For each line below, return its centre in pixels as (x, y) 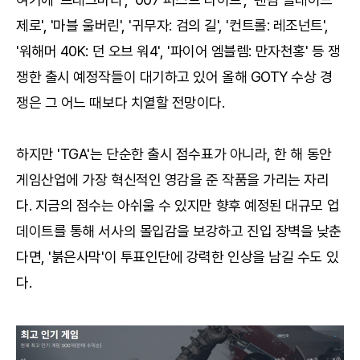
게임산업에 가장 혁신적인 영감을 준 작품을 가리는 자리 (173, 179)
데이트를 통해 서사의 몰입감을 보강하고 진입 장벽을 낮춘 (179, 231)
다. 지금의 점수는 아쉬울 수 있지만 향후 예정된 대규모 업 (178, 205)
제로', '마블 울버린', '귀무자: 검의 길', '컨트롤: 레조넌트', (172, 25)
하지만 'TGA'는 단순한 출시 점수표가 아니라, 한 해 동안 (174, 153)
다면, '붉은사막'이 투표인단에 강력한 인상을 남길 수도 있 (178, 256)
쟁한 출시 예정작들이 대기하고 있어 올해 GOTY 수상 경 (174, 76)
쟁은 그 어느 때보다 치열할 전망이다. (121, 102)
